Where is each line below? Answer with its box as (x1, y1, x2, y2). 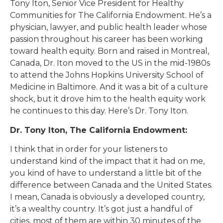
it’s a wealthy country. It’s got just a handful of (10, 204, 193, 214)
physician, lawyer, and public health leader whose (10, 22, 207, 32)
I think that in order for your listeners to (10, 144, 168, 154)
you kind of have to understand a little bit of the (10, 168, 202, 178)
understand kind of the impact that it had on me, (10, 156, 205, 166)
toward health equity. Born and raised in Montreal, (10, 46, 209, 56)
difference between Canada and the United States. (10, 180, 213, 190)
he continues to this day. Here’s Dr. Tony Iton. (10, 106, 188, 116)
